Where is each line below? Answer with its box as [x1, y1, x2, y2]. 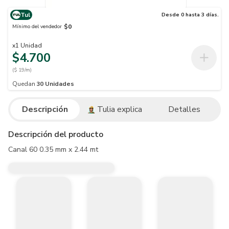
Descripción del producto [8, 129, 103, 140]
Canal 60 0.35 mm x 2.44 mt [8, 145, 98, 154]
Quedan [12, 80, 35, 88]
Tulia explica [97, 104, 142, 115]
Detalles [168, 104, 200, 115]
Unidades [45, 80, 74, 88]
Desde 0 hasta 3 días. [162, 11, 219, 18]
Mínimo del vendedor [12, 22, 62, 30]
